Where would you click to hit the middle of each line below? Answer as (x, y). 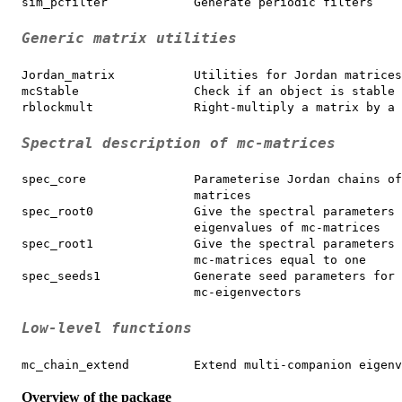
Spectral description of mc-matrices (179, 143)
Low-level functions (107, 328)
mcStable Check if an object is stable (208, 91)
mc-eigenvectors (162, 293)
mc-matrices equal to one (194, 260)
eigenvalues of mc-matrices (201, 228)
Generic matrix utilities (129, 39)
